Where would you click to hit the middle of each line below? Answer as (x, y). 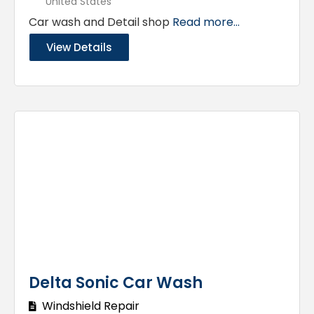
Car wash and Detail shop (101, 22)
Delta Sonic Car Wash (116, 282)
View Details (79, 47)
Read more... (206, 22)
